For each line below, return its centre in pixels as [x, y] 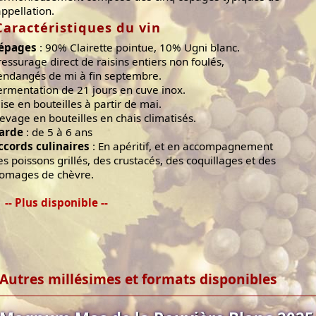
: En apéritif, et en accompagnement [181, 146]
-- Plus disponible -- [56, 203]
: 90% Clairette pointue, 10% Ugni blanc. [138, 48]
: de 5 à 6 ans [58, 132]
